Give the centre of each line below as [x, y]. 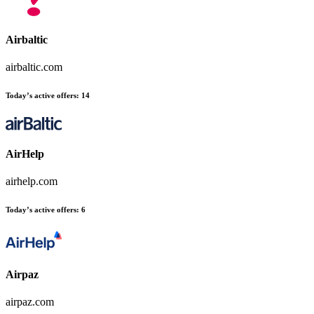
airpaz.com [30, 301]
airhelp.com [32, 182]
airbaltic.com [34, 67]
